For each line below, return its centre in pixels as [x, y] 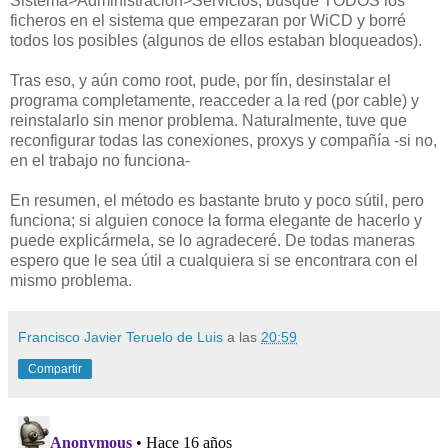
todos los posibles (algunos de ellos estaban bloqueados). [216, 41]
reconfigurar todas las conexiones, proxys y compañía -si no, [223, 141]
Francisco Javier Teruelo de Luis [120, 337]
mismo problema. [71, 281]
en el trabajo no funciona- [100, 161]
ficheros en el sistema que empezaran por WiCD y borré [208, 21]
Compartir [55, 369]
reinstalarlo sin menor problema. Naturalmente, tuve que [208, 121]
